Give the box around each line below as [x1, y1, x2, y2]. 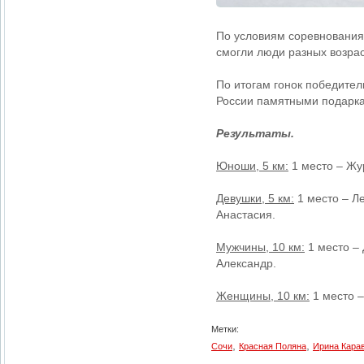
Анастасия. [216, 208, 275, 221]
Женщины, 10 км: [216, 289, 310, 302]
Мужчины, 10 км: [216, 240, 305, 253]
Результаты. [216, 127, 294, 140]
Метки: [211, 324, 239, 334]
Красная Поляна [239, 341, 306, 351]
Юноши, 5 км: [216, 159, 288, 172]
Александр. [216, 257, 276, 270]
